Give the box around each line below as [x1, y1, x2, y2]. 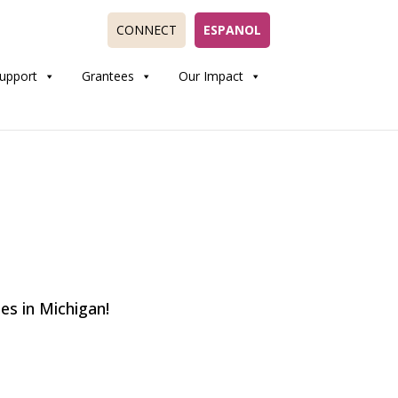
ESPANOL [203, 21, 261, 38]
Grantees [81, 68, 134, 84]
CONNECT [115, 21, 177, 38]
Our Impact [178, 68, 243, 84]
